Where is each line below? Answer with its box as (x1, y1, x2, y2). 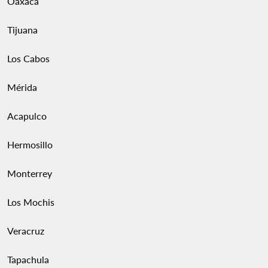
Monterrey (7, 167, 52, 179)
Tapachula (7, 254, 49, 265)
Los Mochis (7, 196, 54, 208)
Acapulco (7, 110, 47, 121)
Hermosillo (7, 139, 53, 150)
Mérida (7, 81, 37, 93)
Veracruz (7, 225, 44, 236)
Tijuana (7, 24, 38, 35)
